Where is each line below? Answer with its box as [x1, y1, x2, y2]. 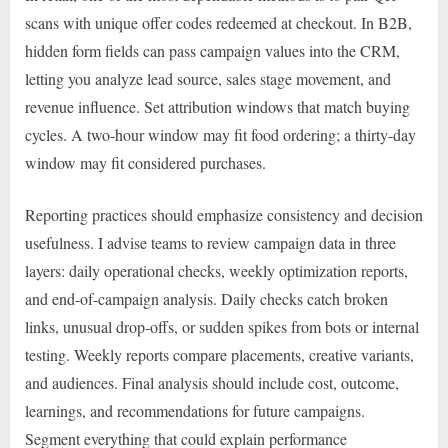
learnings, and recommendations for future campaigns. [25, 400, 365, 422]
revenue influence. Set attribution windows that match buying [25, 96, 410, 118]
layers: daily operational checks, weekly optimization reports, [25, 260, 408, 282]
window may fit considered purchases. [25, 152, 266, 174]
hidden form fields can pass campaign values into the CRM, [25, 40, 400, 62]
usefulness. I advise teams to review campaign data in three [25, 232, 396, 254]
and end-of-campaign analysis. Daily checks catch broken [25, 288, 388, 310]
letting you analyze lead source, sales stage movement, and [25, 68, 391, 90]
